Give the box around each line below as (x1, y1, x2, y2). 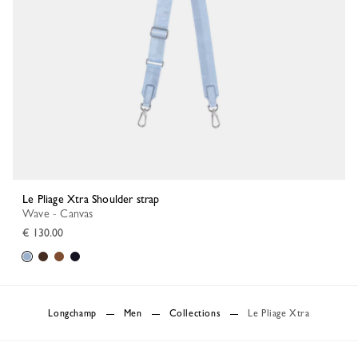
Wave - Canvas (34, 207, 93, 220)
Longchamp (53, 308, 97, 319)
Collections (169, 308, 221, 319)
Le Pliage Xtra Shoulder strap (28, 193, 160, 205)
